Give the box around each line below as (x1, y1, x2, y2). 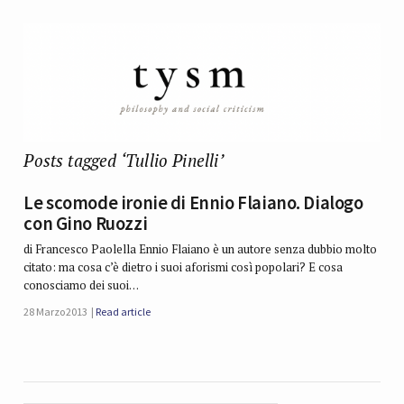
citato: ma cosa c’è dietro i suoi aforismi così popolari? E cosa (23, 259, 344, 276)
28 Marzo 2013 (23, 305, 88, 319)
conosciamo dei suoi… (23, 277, 140, 294)
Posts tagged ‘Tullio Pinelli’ (23, 148, 224, 171)
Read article (96, 305, 151, 319)
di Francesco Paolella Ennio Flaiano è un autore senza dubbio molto (23, 241, 378, 258)
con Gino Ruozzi (23, 212, 148, 236)
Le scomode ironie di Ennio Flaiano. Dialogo (23, 191, 363, 216)
